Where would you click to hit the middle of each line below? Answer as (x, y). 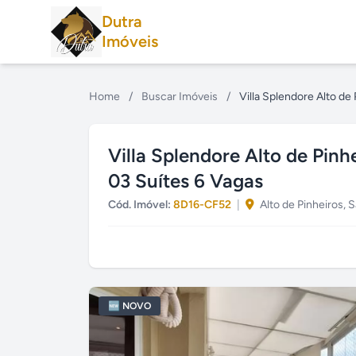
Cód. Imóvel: (139, 205)
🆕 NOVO (130, 306)
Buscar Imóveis (180, 97)
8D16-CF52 (202, 205)
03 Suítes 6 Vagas (186, 181)
